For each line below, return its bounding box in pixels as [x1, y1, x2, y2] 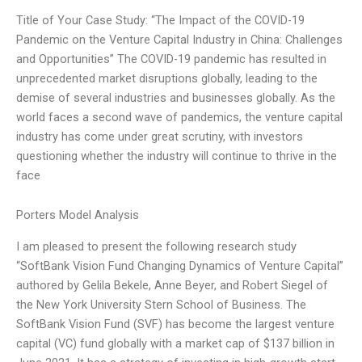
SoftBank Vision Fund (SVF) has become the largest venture [16, 316, 335, 331]
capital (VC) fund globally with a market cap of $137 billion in [16, 335, 335, 351]
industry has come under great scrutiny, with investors [16, 128, 303, 144]
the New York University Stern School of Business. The [16, 297, 306, 312]
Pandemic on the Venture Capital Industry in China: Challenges [16, 32, 343, 47]
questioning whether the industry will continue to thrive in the [16, 148, 337, 163]
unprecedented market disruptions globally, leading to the [16, 70, 318, 86]
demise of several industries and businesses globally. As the [16, 90, 335, 105]
